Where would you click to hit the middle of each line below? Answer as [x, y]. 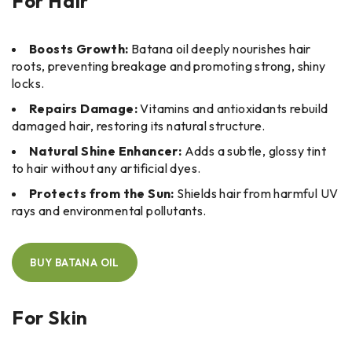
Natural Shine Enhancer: [106, 150]
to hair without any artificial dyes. [106, 168]
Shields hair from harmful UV [256, 193]
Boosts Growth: [79, 48]
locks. [28, 83]
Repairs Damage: [83, 108]
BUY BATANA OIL [75, 262]
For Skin [50, 317]
